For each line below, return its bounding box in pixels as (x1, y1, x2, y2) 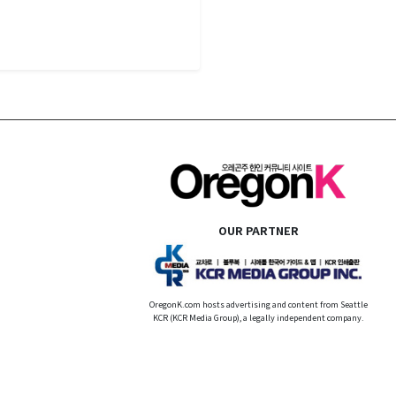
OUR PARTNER (217, 221, 299, 239)
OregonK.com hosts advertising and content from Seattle (148, 298, 368, 311)
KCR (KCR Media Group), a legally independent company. (152, 311, 364, 324)
